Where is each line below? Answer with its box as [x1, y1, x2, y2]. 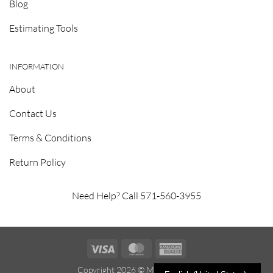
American [182, 242, 217, 253]
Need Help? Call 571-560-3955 [72, 189, 201, 202]
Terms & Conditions [9, 131, 91, 144]
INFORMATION [9, 62, 64, 72]
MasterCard [148, 242, 194, 253]
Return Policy [9, 155, 66, 168]
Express [182, 256, 210, 267]
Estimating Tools [9, 22, 78, 35]
